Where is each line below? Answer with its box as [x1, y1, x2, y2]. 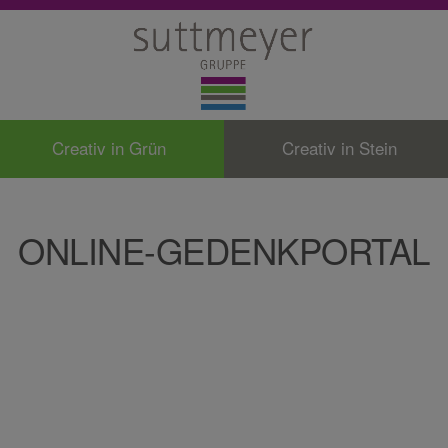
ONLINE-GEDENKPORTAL [18, 230, 430, 273]
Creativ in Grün [52, 137, 166, 160]
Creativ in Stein [281, 137, 397, 160]
